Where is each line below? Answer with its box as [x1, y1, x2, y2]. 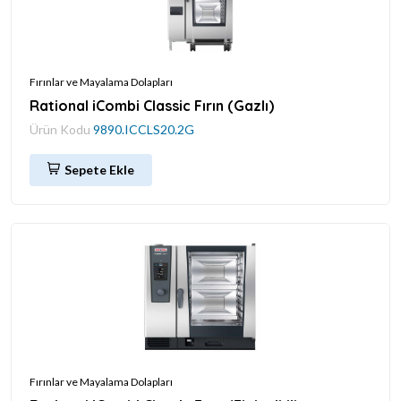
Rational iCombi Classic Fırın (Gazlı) [30, 96, 274, 115]
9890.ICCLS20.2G [93, 121, 194, 137]
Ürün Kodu [30, 121, 93, 137]
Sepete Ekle [64, 161, 134, 177]
